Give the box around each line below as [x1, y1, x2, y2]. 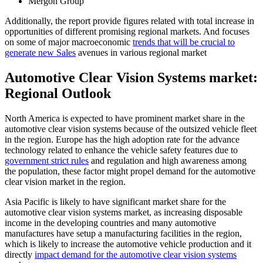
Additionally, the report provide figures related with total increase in [5, 15, 254, 26]
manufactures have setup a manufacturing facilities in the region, [5, 228, 242, 238]
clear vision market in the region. [5, 176, 126, 187]
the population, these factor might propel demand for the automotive [5, 166, 255, 176]
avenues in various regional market [76, 47, 207, 58]
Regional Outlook [5, 85, 111, 101]
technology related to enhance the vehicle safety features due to [5, 144, 238, 155]
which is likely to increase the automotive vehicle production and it [5, 238, 251, 249]
